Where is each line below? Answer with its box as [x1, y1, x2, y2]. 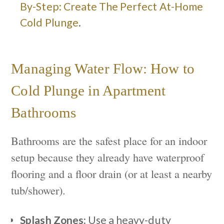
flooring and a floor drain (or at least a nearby [11, 165, 212, 181]
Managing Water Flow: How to [11, 60, 194, 76]
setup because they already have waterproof [11, 149, 204, 164]
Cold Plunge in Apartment [11, 82, 166, 98]
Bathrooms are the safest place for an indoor [11, 132, 207, 148]
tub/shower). [11, 182, 66, 197]
